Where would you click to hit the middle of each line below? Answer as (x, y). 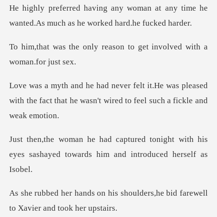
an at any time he (176, 8)
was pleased (186, 86)
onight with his (180, 139)
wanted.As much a (41, 23)
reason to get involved (142, 47)
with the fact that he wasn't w (59, 101)
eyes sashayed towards (51, 155)
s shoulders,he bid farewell (161, 193)
